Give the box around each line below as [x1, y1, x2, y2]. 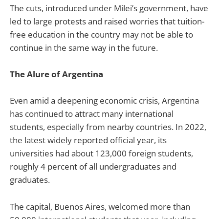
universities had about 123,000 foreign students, [10, 148, 193, 159]
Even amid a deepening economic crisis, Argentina [10, 95, 199, 107]
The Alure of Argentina [10, 68, 103, 80]
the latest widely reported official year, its [10, 134, 167, 146]
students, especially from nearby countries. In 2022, [10, 121, 206, 133]
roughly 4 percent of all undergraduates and [10, 161, 176, 173]
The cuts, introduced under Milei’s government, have [10, 2, 208, 14]
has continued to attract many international [10, 108, 174, 120]
